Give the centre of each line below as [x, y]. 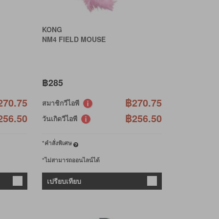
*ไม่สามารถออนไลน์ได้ [71, 160]
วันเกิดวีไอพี [61, 118]
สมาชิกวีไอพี [62, 102]
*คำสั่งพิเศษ [57, 142]
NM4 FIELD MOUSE [74, 39]
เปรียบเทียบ [64, 181]
